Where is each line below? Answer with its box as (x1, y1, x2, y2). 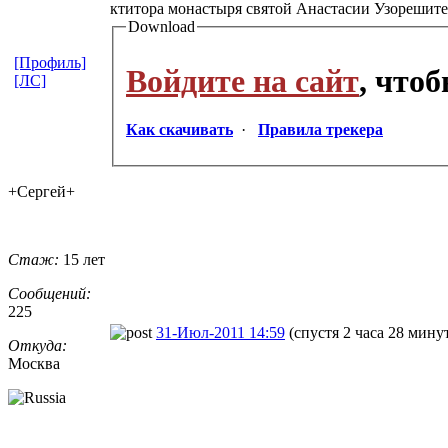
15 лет (59, 250, 105, 268)
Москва (8, 354, 60, 372)
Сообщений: (8, 284, 91, 302)
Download (128, 17, 195, 35)
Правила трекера (258, 121, 383, 139)
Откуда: (8, 336, 67, 354)
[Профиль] (14, 53, 86, 71)
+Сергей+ (8, 182, 75, 200)
